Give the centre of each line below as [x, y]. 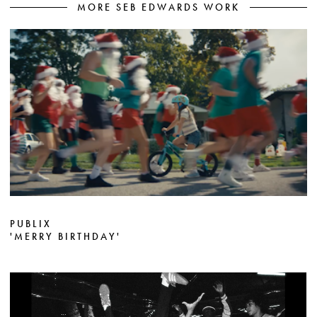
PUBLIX [31, 224]
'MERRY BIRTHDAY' [66, 236]
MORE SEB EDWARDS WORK [158, 8]
